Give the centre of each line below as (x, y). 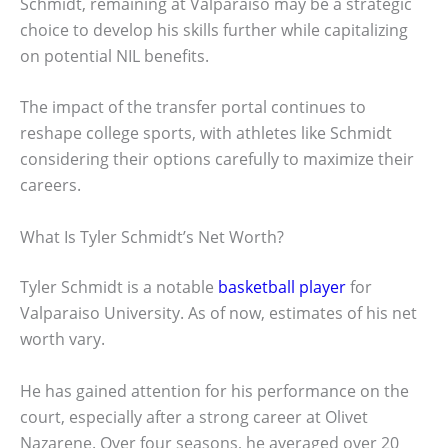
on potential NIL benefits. (114, 55)
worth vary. (62, 339)
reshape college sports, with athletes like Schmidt (206, 133)
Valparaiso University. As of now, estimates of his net (218, 313)
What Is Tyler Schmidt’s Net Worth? (152, 237)
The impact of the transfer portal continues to (193, 107)
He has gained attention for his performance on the (214, 390)
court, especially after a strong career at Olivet (194, 416)
